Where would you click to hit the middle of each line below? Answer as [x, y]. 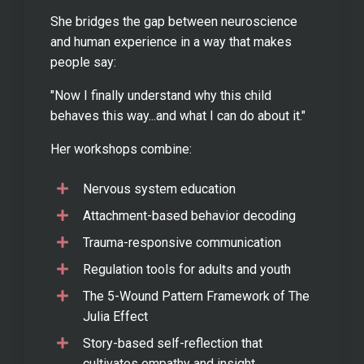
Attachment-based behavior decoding [189, 215]
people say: [83, 62]
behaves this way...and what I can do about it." [178, 115]
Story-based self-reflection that [173, 343]
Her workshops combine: [121, 149]
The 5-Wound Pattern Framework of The [196, 296]
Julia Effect [115, 316]
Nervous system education [159, 188]
